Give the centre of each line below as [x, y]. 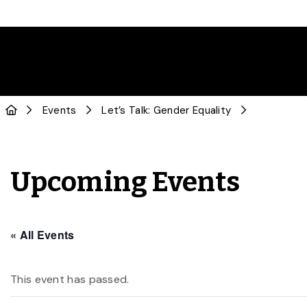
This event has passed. [70, 279]
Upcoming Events [125, 182]
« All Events [42, 235]
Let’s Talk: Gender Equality [167, 110]
